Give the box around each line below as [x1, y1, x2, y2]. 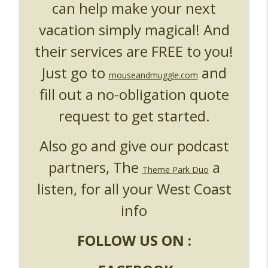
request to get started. [58, 105, 210, 126]
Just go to [41, 62, 109, 83]
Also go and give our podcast [39, 135, 229, 156]
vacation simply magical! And [38, 19, 230, 39]
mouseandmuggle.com [108, 69, 198, 81]
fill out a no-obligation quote [39, 84, 229, 104]
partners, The [48, 157, 142, 177]
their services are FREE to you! [35, 41, 233, 61]
